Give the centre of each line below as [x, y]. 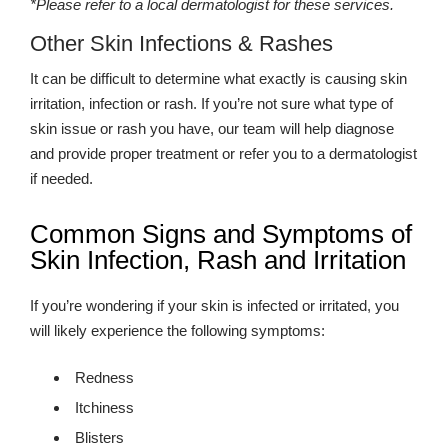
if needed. [61, 178]
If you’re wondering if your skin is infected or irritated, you [214, 305]
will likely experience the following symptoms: [177, 330]
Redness [104, 377]
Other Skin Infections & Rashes [181, 43]
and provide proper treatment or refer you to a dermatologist [223, 153]
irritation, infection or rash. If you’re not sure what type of [211, 103]
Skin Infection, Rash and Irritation [218, 260]
